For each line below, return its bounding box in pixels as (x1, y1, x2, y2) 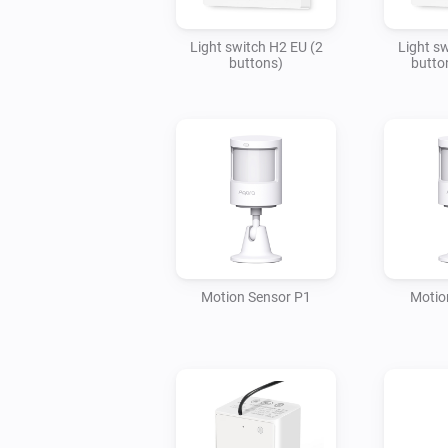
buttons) (229, 54, 283, 71)
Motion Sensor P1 (201, 288, 311, 305)
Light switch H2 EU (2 (189, 38, 323, 55)
